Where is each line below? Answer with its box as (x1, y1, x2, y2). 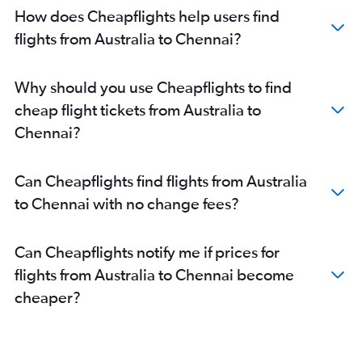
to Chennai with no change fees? (15, 194, 239, 213)
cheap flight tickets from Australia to (15, 100, 261, 120)
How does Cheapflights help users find (15, 6, 280, 26)
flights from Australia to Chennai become (15, 265, 294, 284)
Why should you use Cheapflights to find (15, 78, 292, 97)
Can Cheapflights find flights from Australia (15, 171, 307, 191)
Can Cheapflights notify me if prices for (15, 242, 280, 262)
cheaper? (15, 288, 81, 307)
